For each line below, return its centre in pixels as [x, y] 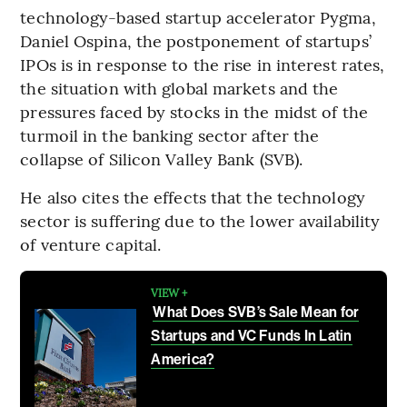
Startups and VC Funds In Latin [252, 335]
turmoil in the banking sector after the [170, 134]
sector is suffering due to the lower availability [200, 220]
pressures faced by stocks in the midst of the [194, 111]
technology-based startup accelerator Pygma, [198, 16]
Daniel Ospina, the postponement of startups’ [196, 40]
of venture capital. [91, 243]
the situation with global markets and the [179, 87]
